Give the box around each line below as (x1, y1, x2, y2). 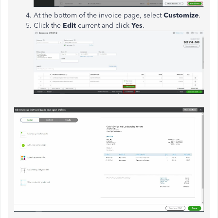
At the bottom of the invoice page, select (34, 11, 163, 19)
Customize (163, 11, 199, 19)
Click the (34, 21, 63, 30)
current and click (78, 21, 131, 30)
